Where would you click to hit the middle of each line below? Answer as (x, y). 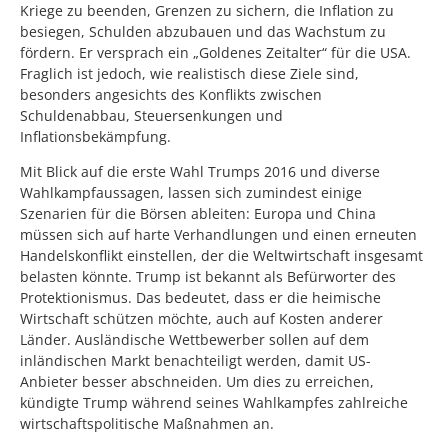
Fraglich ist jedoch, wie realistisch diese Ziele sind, (189, 73)
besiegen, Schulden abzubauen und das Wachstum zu (203, 31)
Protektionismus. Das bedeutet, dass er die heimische (200, 298)
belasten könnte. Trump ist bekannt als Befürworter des (208, 277)
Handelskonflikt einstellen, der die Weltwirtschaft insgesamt (221, 256)
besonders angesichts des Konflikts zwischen (171, 94)
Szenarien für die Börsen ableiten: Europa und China (198, 214)
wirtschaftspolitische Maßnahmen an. (147, 424)
